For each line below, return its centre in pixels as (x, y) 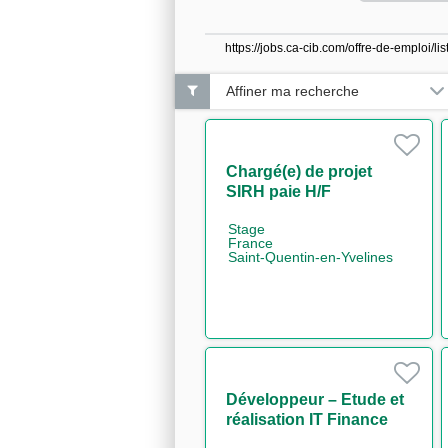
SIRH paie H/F (278, 191)
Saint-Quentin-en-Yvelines (310, 256)
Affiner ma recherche (292, 91)
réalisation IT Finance (307, 419)
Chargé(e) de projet (299, 171)
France (250, 242)
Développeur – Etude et (315, 399)
